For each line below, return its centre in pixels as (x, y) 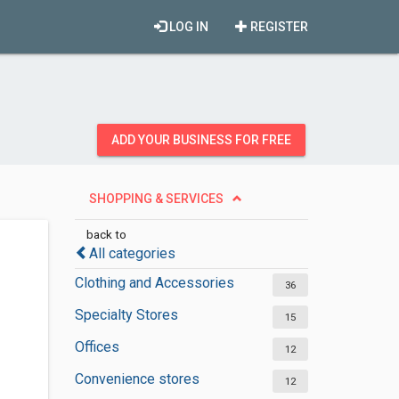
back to (106, 234)
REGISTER (278, 27)
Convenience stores (137, 379)
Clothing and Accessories (154, 283)
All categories (132, 253)
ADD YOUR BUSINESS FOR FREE (201, 140)
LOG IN (187, 27)
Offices (97, 347)
